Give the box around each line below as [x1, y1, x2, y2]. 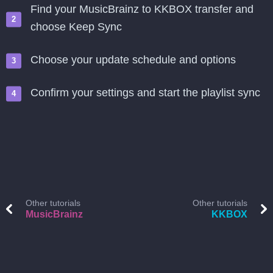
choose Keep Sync [30, 21, 122, 33]
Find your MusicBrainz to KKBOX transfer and [30, 3, 253, 15]
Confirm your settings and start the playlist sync [30, 87, 260, 99]
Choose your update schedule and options [30, 54, 236, 66]
